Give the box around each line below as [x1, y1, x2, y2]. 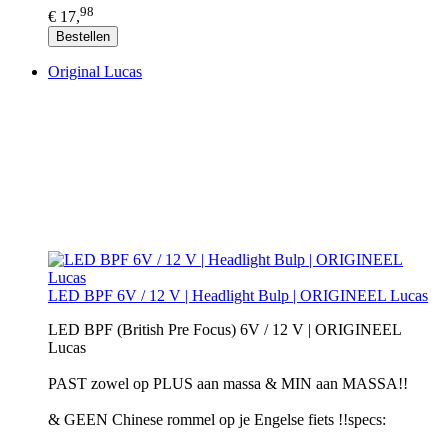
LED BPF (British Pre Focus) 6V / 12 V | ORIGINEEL [48, 320, 401, 338]
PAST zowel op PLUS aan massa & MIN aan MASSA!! [48, 374, 408, 392]
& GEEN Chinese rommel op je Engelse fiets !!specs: [48, 410, 386, 428]
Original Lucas [48, 62, 142, 80]
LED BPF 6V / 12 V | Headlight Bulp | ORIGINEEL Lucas [48, 286, 428, 304]
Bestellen [56, 28, 110, 44]
